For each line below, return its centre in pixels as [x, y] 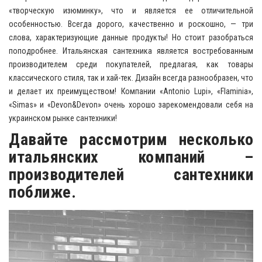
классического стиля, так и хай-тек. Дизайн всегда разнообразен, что [131, 78]
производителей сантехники [131, 175]
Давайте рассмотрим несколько [131, 140]
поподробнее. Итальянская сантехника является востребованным [131, 51]
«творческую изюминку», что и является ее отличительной [131, 11]
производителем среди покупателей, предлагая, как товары [131, 65]
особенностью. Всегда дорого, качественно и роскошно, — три [131, 24]
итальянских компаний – [131, 157]
